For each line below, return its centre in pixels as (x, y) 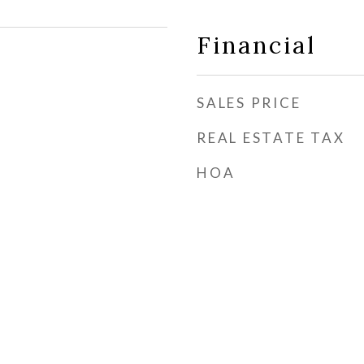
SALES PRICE (249, 103)
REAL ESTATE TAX (271, 138)
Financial (256, 45)
